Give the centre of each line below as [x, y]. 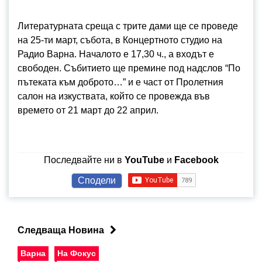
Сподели [96, 181]
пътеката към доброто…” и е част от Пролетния [120, 82]
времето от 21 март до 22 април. [88, 111]
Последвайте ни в [84, 160]
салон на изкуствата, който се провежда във [114, 96]
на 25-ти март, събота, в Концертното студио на [120, 40]
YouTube [144, 160]
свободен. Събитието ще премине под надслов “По [129, 68]
